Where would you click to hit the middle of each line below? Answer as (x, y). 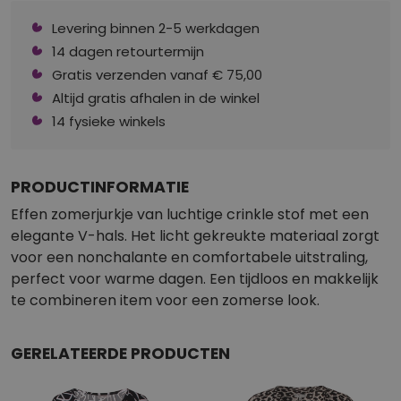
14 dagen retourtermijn (128, 52)
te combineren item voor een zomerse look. (165, 301)
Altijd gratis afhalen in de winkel (156, 98)
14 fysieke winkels (109, 122)
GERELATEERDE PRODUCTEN (120, 353)
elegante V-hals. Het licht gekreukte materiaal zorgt (195, 236)
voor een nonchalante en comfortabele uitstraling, (189, 258)
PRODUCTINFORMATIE (100, 188)
